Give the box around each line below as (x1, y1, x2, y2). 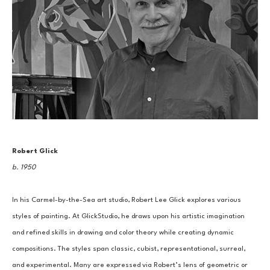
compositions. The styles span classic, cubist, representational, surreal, (12, 245, 245, 253)
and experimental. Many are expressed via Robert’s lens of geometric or (12, 261, 248, 269)
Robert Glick (12, 147, 58, 155)
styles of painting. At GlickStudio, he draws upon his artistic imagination (12, 212, 245, 220)
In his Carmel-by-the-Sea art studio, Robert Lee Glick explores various (12, 196, 241, 204)
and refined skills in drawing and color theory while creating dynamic (12, 228, 234, 236)
